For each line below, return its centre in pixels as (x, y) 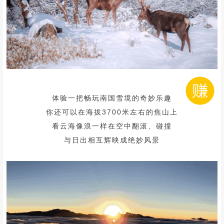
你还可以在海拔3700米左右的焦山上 (112, 112)
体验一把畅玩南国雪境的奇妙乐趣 (112, 98)
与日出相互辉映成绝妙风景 (112, 140)
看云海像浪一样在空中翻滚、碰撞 (112, 126)
